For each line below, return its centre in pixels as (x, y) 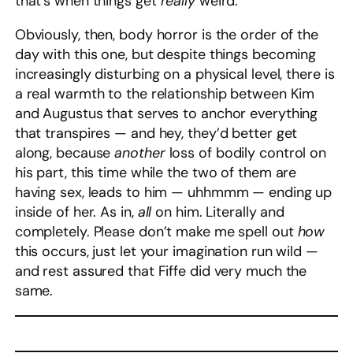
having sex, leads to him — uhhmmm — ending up (173, 193)
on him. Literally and (218, 212)
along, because (65, 153)
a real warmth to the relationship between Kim (165, 94)
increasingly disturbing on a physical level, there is (175, 74)
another (140, 153)
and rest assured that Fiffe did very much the (161, 271)
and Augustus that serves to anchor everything (166, 114)
